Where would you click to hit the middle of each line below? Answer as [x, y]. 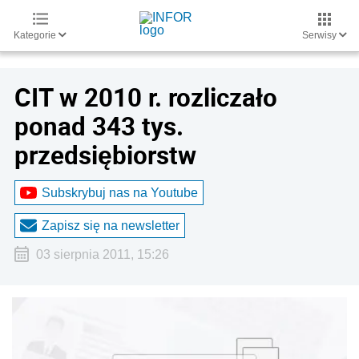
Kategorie [36, 35]
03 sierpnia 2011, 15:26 [102, 254]
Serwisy [321, 35]
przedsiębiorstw [105, 155]
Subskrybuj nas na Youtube [120, 192]
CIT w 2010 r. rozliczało [146, 97]
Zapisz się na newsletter [111, 225]
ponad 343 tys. [99, 126]
